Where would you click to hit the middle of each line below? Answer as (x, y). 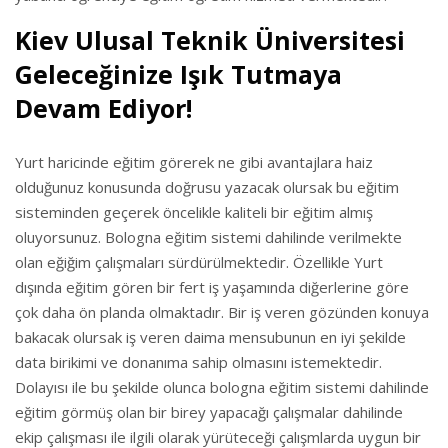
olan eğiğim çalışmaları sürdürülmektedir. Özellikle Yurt (199, 262)
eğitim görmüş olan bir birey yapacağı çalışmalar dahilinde (209, 412)
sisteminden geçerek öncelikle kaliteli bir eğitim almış (194, 212)
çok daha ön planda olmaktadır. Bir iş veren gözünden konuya (222, 312)
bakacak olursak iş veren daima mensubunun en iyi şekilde (210, 337)
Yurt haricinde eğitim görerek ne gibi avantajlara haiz (194, 162)
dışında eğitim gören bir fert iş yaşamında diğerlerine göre (212, 287)
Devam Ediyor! (103, 108)
